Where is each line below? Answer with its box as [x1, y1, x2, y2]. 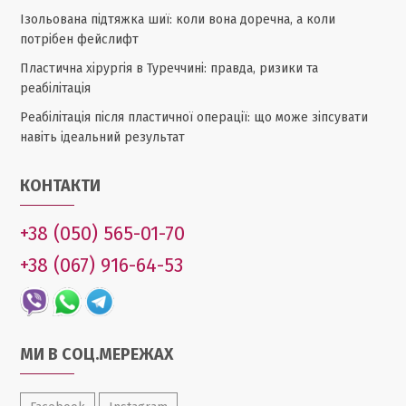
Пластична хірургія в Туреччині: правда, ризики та [20, 61, 319, 77]
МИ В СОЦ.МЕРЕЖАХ [20, 344, 174, 365]
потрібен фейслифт [20, 32, 140, 48]
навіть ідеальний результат [20, 130, 186, 146]
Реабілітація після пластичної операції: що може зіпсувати [20, 110, 369, 126]
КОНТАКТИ [20, 176, 101, 197]
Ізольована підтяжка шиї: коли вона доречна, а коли [20, 12, 336, 28]
